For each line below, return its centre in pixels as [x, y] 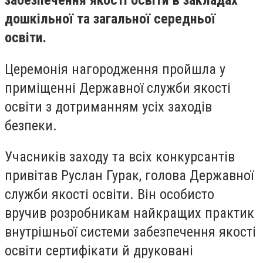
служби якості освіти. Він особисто [109, 195]
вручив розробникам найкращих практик [129, 213]
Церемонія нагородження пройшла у [115, 69]
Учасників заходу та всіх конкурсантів [120, 157]
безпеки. [31, 125]
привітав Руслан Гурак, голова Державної [129, 176]
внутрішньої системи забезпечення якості [130, 232]
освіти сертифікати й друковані [99, 251]
